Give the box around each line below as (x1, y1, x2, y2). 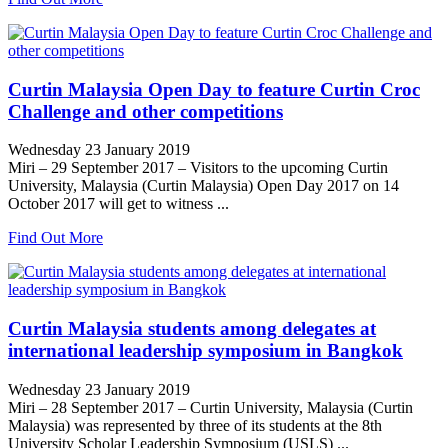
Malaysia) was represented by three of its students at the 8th (8, 416, 382, 434)
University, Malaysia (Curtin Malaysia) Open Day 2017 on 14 (8, 177, 399, 195)
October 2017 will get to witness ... (8, 195, 229, 213)
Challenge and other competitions (8, 100, 283, 122)
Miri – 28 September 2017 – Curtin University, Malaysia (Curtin (8, 398, 413, 416)
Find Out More (8, 229, 103, 247)
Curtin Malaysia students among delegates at (8, 318, 376, 340)
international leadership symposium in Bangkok (8, 340, 403, 362)
